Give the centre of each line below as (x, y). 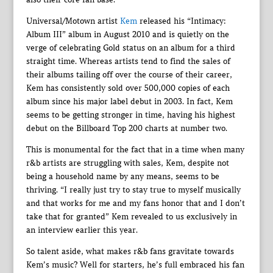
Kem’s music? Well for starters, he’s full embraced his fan (135, 264)
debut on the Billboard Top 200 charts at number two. (126, 128)
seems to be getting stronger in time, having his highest (130, 115)
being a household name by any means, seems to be (122, 176)
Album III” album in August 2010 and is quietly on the (127, 34)
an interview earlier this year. (82, 230)
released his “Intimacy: (181, 21)
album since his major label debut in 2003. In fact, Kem (129, 101)
